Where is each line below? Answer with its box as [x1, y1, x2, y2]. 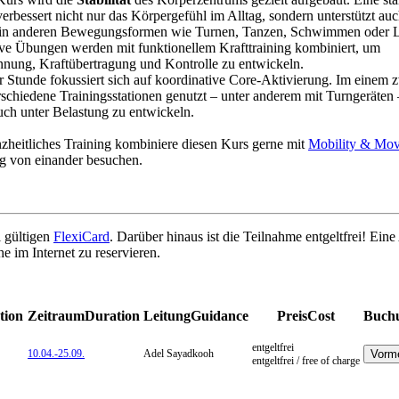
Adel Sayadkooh [143, 347, 214, 361]
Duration [85, 308, 140, 324]
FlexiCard [53, 229, 110, 245]
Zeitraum [28, 308, 85, 324]
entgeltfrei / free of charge [252, 354, 360, 368]
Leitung [143, 308, 191, 324]
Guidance [191, 308, 248, 324]
